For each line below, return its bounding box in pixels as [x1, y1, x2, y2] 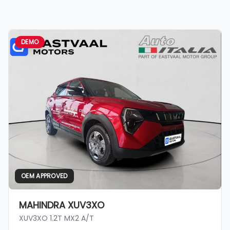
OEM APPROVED [21, 171, 68, 180]
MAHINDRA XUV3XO [19, 198, 104, 212]
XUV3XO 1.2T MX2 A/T [19, 213, 94, 223]
